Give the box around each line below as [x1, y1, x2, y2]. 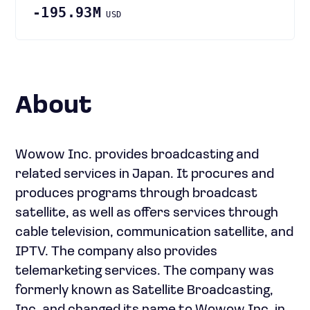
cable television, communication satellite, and [15, 226, 293, 239]
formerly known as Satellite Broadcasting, [15, 284, 273, 298]
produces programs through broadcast [15, 187, 257, 201]
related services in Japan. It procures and [15, 167, 274, 181]
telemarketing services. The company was [15, 264, 274, 278]
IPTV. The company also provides [15, 245, 217, 259]
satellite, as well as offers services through [15, 206, 278, 220]
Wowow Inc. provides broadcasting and [15, 148, 259, 162]
